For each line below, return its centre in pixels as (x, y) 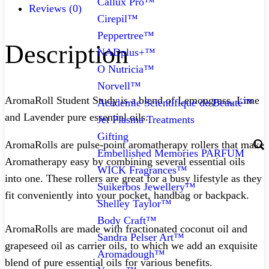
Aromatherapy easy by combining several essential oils (125, 162)
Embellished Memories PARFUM (171, 153)
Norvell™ (119, 86)
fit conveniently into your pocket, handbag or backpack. (127, 195)
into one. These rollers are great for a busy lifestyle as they (133, 179)
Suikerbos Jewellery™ (147, 187)
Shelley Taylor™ (134, 204)
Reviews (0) (55, 9)
